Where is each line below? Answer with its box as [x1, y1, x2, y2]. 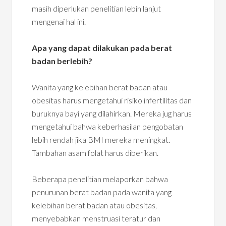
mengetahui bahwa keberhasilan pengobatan [32, 122, 184, 131]
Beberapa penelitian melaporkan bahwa [32, 174, 168, 184]
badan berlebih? [32, 56, 93, 66]
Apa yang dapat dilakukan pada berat [32, 43, 173, 52]
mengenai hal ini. [32, 17, 86, 26]
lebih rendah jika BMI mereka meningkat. [32, 135, 171, 144]
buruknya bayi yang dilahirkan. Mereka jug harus [32, 108, 192, 118]
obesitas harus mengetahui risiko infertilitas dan [32, 95, 192, 105]
